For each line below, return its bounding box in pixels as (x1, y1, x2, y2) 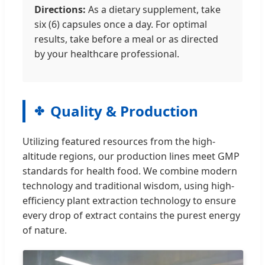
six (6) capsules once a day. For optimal (34, 18, 207, 31)
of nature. (22, 224, 67, 237)
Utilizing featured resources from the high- (22, 135, 215, 148)
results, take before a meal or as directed (34, 33, 218, 46)
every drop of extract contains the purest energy (22, 209, 240, 222)
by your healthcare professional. (34, 47, 179, 61)
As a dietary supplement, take (86, 3, 221, 17)
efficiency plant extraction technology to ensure (22, 194, 236, 208)
